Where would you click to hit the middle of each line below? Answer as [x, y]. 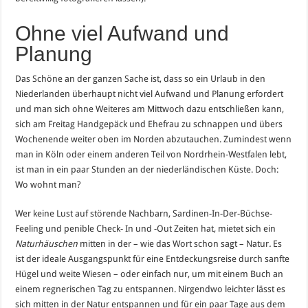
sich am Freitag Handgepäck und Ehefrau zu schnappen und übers [149, 124]
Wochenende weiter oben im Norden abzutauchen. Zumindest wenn [154, 139]
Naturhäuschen [48, 243]
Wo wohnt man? [48, 184]
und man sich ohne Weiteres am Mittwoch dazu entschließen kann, [150, 109]
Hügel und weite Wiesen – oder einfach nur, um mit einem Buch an [150, 274]
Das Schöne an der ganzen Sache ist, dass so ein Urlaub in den [141, 78]
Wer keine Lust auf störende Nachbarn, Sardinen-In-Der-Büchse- [144, 213]
